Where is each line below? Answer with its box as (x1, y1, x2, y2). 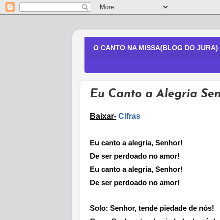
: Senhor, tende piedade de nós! (106, 204, 214, 213)
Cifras (118, 112, 140, 121)
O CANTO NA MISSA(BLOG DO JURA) (93, 44, 218, 52)
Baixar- (90, 112, 116, 121)
